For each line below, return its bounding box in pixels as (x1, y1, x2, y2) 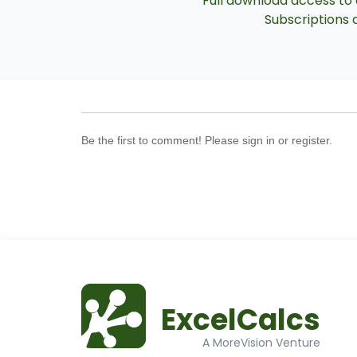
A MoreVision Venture (202, 335, 320, 351)
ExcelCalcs (161, 300, 320, 340)
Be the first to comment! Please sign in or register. (81, 134, 332, 147)
